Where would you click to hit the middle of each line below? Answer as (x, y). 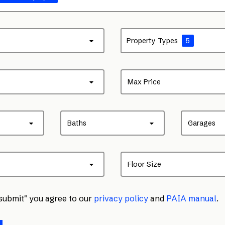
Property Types (152, 41)
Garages (201, 123)
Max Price (144, 82)
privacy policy (121, 198)
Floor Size (144, 164)
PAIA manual (191, 198)
